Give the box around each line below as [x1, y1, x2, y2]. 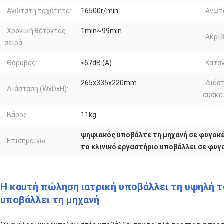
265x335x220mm [81, 78, 137, 87]
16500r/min [81, 6, 118, 15]
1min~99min [81, 26, 122, 35]
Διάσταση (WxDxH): [7, 84, 68, 93]
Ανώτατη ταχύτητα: [7, 6, 71, 15]
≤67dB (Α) [81, 58, 112, 67]
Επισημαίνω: [7, 136, 47, 145]
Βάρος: [7, 110, 29, 119]
